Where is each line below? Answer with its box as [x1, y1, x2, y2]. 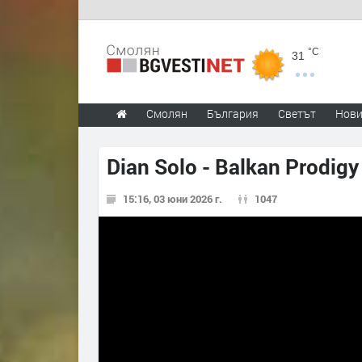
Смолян [146, 106, 187, 121]
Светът [278, 106, 316, 121]
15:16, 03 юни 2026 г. [123, 192, 222, 206]
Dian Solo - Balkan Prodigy [107, 153, 359, 180]
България [207, 106, 259, 121]
